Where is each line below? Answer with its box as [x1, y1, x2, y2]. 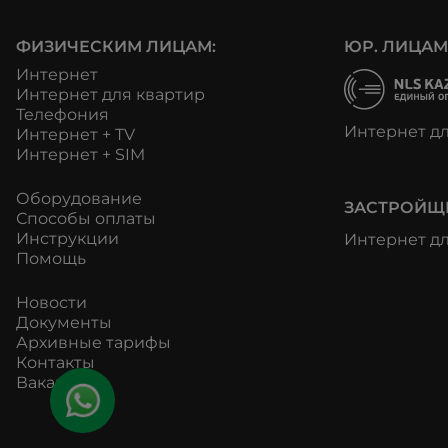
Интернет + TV [16, 125, 135, 145]
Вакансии [16, 373, 97, 393]
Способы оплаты [16, 209, 156, 229]
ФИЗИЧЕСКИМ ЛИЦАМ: [16, 37, 216, 57]
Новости [16, 293, 87, 313]
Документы [16, 313, 112, 333]
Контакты [16, 353, 95, 373]
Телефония [16, 105, 109, 125]
